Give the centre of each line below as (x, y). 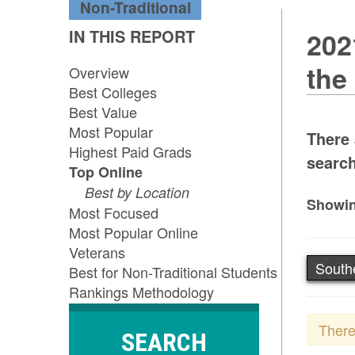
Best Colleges (113, 92)
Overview (99, 73)
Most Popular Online (134, 233)
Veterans (97, 252)
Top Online (106, 172)
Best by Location (137, 193)
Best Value (103, 112)
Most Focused (114, 213)
